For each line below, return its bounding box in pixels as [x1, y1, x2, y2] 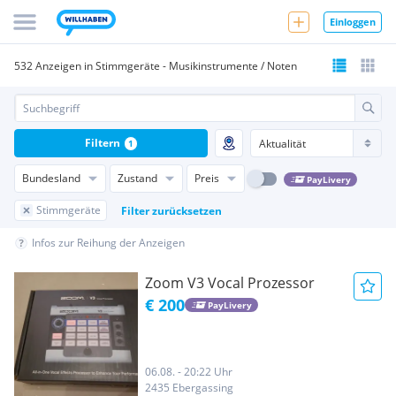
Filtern [84, 135, 120, 150]
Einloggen [330, 14, 376, 28]
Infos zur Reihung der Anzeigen [32, 235, 185, 250]
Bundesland [22, 171, 80, 186]
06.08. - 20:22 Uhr [145, 364, 232, 379]
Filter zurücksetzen [121, 202, 222, 218]
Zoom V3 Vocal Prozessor [145, 273, 315, 293]
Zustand [118, 171, 157, 186]
